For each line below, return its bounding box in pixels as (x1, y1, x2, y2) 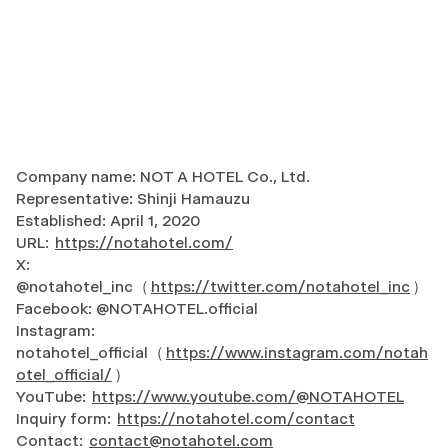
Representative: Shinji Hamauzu (16, 189, 250, 209)
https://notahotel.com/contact (117, 409, 355, 429)
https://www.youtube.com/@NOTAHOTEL (92, 387, 404, 407)
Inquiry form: (16, 409, 115, 429)
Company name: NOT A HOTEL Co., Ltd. (16, 167, 310, 187)
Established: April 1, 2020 (16, 211, 200, 231)
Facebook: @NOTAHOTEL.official (16, 299, 258, 319)
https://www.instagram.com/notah (166, 343, 428, 363)
